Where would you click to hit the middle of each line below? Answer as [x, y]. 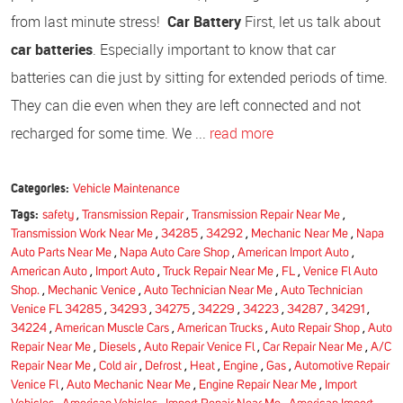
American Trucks [220, 328]
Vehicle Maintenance [126, 188]
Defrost [163, 366]
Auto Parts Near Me [61, 252]
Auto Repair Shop [315, 328]
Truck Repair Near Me [218, 271]
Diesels [117, 347]
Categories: [40, 188]
